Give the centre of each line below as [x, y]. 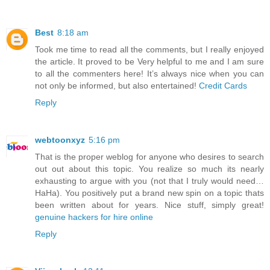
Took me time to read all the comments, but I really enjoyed [149, 50]
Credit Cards [223, 86]
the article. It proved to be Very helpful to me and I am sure [149, 62]
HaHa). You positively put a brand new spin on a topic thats [149, 193]
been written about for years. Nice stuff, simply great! [149, 205]
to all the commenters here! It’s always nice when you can [149, 74]
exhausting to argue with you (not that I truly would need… [149, 181]
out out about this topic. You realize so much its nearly [149, 169]
